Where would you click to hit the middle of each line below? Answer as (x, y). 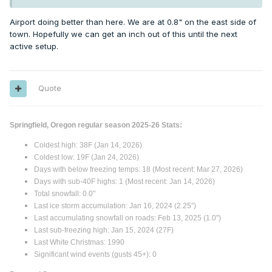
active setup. (34, 46)
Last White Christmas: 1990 (79, 242)
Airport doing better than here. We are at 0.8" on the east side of (133, 22)
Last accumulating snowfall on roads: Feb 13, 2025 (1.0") (127, 218)
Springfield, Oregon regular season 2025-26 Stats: (96, 125)
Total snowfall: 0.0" (65, 194)
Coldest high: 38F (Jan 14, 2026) (88, 145)
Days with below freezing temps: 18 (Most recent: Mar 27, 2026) (138, 169)
